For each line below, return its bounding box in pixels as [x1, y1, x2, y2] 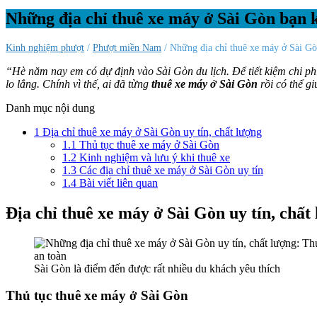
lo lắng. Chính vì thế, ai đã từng [6, 77, 151, 90]
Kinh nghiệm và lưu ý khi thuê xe [76, 151, 230, 163]
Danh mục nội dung [6, 101, 95, 114]
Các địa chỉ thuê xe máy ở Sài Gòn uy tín [76, 163, 263, 176]
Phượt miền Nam [93, 42, 161, 53]
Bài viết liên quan [76, 176, 158, 189]
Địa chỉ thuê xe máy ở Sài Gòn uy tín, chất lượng [40, 125, 262, 138]
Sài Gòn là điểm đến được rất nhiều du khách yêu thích [34, 262, 280, 275]
